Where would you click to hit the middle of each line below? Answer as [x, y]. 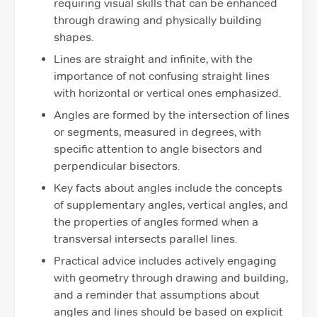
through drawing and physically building [158, 20]
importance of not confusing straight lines [162, 76]
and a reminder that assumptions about [157, 294]
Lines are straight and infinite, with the [153, 59]
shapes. [74, 37]
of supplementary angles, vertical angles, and [171, 204]
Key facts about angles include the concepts [168, 188]
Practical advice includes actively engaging [165, 260]
